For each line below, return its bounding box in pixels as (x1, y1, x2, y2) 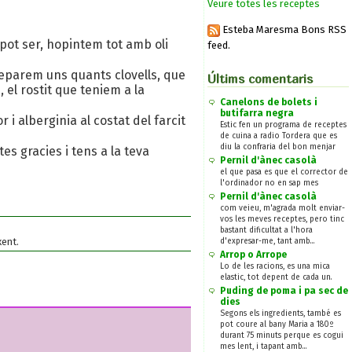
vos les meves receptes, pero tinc (220, 214, 344, 224)
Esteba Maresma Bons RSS (220, 24, 346, 36)
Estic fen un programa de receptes (220, 119, 346, 130)
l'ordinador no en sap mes (220, 178, 318, 188)
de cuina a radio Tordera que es (220, 130, 337, 141)
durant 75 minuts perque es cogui (220, 330, 343, 340)
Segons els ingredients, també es (220, 308, 341, 318)
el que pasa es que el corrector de (220, 167, 348, 177)
